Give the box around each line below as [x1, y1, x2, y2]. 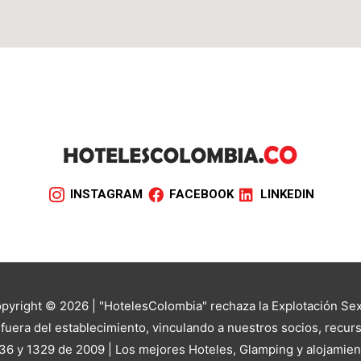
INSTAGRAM [70, 186, 143, 201]
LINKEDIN [259, 186, 314, 201]
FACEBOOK [168, 186, 234, 201]
